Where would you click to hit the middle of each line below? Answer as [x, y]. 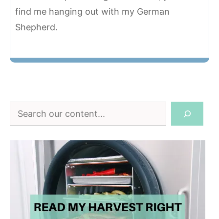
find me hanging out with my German [92, 12]
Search [24, 109]
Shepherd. [36, 27]
